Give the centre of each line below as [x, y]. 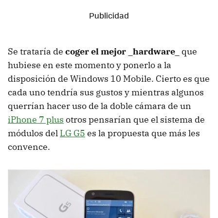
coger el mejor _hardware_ [122, 51]
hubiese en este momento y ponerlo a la [90, 65]
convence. [29, 146]
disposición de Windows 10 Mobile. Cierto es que [109, 78]
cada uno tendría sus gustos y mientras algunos [106, 92]
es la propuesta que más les [143, 133]
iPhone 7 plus [36, 119]
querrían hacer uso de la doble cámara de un [100, 106]
